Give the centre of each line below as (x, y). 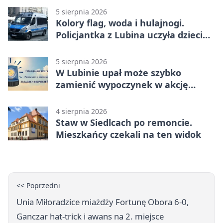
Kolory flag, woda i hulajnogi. (120, 23)
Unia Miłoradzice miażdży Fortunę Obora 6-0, (103, 202)
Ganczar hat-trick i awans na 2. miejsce (90, 216)
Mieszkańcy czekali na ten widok (128, 134)
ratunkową (80, 96)
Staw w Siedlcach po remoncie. (124, 122)
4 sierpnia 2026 (81, 111)
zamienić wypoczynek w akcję (122, 84)
